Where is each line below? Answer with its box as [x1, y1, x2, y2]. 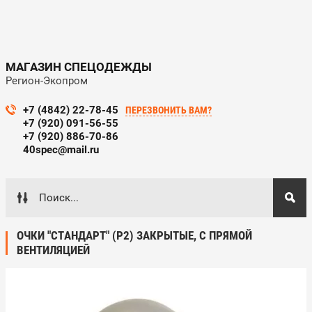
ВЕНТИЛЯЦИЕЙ [17, 243, 90, 257]
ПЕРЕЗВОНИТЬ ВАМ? [125, 104, 212, 116]
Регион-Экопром [6, 75, 88, 87]
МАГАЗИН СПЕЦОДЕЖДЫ [6, 60, 152, 74]
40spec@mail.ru [23, 143, 99, 156]
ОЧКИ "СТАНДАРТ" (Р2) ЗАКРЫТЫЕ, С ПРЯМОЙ [17, 228, 252, 242]
